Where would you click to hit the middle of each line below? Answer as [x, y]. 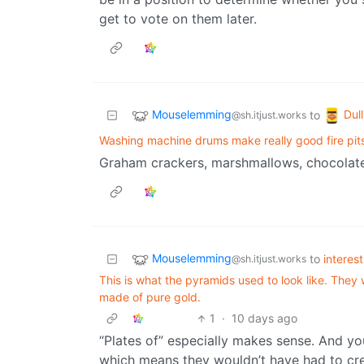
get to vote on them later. [178, 19]
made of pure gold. [150, 297]
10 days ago [265, 318]
